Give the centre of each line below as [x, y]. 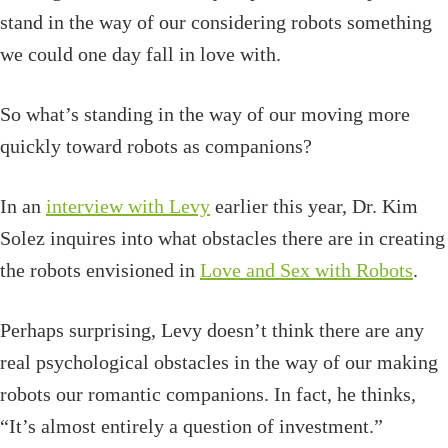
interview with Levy [128, 206]
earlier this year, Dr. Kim [314, 206]
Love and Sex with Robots [306, 270]
